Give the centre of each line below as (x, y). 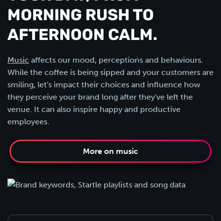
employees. (28, 122)
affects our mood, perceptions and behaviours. (116, 60)
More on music (110, 151)
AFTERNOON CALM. (82, 36)
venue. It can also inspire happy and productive (94, 109)
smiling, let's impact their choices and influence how (104, 85)
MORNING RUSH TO (81, 16)
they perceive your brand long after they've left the (100, 97)
